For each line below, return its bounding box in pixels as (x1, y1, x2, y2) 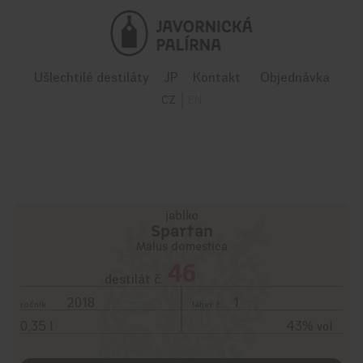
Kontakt (192, 69, 241, 85)
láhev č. (192, 299, 225, 310)
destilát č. (104, 271, 164, 287)
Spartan (150, 224, 213, 241)
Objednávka (259, 69, 330, 85)
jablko (164, 211, 199, 223)
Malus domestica (135, 241, 228, 254)
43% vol (286, 318, 333, 334)
